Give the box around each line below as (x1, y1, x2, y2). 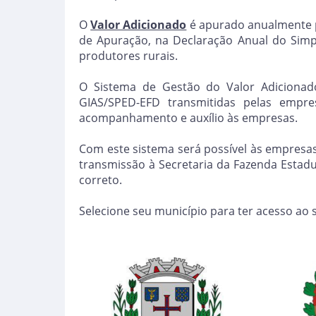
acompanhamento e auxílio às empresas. (79, 110, 298, 126)
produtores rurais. (79, 48, 178, 63)
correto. (79, 172, 122, 188)
